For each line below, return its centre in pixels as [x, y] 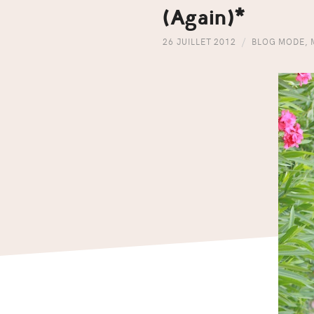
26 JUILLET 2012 [199, 41]
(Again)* [206, 18]
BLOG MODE [278, 41]
